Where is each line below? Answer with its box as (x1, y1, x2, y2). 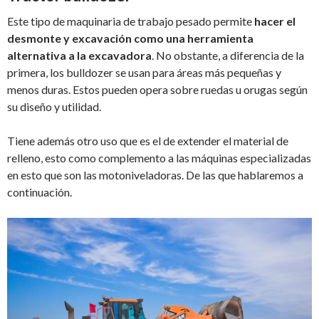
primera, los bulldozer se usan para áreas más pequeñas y (7, 66, 281, 80)
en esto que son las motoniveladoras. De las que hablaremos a (7, 168, 303, 182)
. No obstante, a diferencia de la (152, 48, 304, 63)
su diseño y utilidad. (7, 100, 101, 114)
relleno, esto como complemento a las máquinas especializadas (7, 151, 311, 165)
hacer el (254, 14, 296, 28)
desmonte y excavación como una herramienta (7, 31, 253, 46)
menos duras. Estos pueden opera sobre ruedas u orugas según (7, 83, 308, 97)
